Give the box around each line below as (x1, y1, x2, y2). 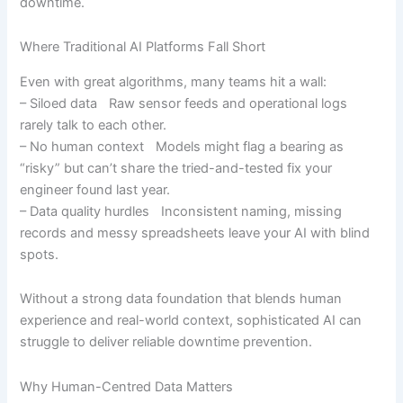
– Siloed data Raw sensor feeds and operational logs (20, 94, 348, 112)
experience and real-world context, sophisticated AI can (20, 312, 363, 329)
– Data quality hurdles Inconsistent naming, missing (20, 202, 343, 219)
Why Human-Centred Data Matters (20, 378, 234, 395)
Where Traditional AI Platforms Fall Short (20, 39, 266, 56)
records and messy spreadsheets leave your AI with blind (20, 224, 371, 241)
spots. (20, 246, 59, 263)
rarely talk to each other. (20, 116, 167, 133)
